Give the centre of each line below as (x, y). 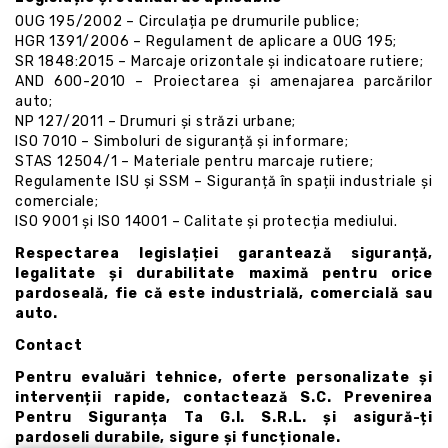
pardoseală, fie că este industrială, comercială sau (224, 293)
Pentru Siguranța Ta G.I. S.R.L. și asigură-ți (224, 417)
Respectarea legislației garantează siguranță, (224, 253)
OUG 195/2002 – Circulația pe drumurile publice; (187, 21)
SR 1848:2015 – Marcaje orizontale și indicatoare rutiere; (219, 61)
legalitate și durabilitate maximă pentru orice (224, 273)
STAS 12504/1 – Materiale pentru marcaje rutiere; (194, 161)
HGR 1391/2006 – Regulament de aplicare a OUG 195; (206, 41)
